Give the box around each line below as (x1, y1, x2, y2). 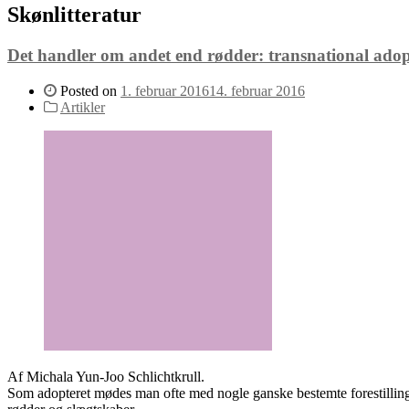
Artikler (60, 100, 105, 116)
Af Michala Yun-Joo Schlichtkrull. (7, 369, 204, 385)
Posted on (60, 83, 117, 100)
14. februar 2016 (209, 83, 305, 100)
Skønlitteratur (7, 3, 142, 27)
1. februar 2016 (121, 83, 209, 100)
